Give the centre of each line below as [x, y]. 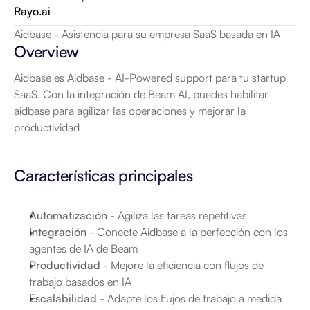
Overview [47, 52]
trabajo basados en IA [80, 282]
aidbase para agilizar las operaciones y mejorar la [130, 111]
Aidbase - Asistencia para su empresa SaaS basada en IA [147, 34]
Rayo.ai [32, 11]
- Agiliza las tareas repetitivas [177, 215]
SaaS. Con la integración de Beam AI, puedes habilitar [141, 94]
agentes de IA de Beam [83, 248]
